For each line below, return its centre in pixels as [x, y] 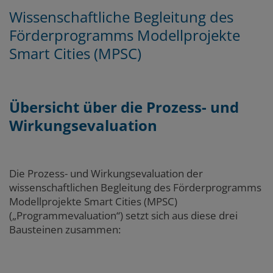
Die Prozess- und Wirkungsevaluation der [106, 173]
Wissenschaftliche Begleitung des [121, 16]
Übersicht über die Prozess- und [124, 107]
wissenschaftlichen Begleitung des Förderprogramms [135, 187]
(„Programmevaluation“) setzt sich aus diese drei [123, 215]
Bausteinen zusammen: [66, 229]
